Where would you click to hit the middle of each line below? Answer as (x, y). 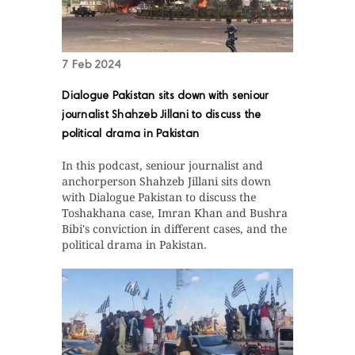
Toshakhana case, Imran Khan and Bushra (175, 212)
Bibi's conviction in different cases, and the (175, 228)
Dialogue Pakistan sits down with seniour (166, 96)
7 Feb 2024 (92, 65)
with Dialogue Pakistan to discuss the (159, 197)
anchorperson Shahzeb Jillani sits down (167, 181)
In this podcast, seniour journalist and (163, 165)
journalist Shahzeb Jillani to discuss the (162, 115)
